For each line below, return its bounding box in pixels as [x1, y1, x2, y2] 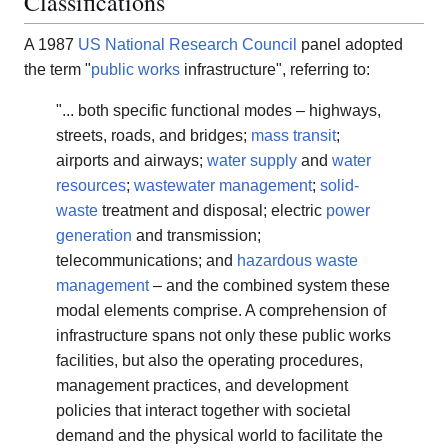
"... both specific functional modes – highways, [56, 102, 381, 120]
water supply [207, 152, 297, 170]
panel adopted [297, 36, 403, 54]
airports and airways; [56, 152, 207, 170]
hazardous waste [237, 252, 358, 270]
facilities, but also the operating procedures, [56, 352, 363, 370]
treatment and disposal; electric [98, 202, 326, 220]
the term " [24, 61, 91, 79]
